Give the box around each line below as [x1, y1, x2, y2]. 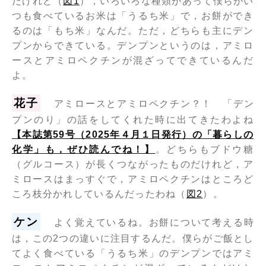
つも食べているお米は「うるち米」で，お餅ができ [12, 11, 254, 21]
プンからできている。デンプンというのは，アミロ [12, 40, 254, 51]
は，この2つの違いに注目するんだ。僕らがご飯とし [12, 233, 254, 244]
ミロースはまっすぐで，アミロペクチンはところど [12, 174, 254, 185]
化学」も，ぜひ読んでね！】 [12, 144, 156, 155]
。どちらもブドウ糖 [155, 144, 254, 155]
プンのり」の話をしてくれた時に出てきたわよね [12, 115, 254, 125]
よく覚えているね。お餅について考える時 [53, 217, 254, 228]
